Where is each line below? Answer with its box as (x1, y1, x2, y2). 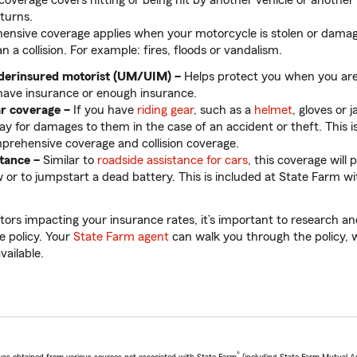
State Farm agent (73, 230, 169, 243)
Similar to (43, 154, 97, 167)
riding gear (137, 104, 194, 116)
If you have (73, 104, 137, 116)
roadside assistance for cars (97, 154, 248, 167)
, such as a (194, 104, 254, 116)
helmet (254, 104, 292, 116)
